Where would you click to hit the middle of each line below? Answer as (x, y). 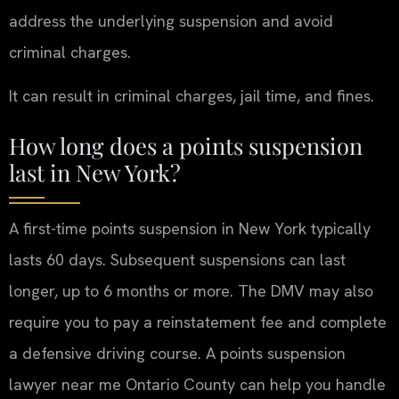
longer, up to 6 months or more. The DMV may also (191, 290)
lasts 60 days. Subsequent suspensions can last (177, 259)
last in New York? (95, 171)
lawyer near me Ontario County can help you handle (197, 384)
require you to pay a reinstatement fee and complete (198, 322)
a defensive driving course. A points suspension (177, 353)
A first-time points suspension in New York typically (190, 228)
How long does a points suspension (186, 145)
